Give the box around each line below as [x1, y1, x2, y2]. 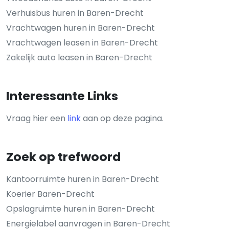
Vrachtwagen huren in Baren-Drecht [6, 21, 155, 34]
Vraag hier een [6, 112, 67, 124]
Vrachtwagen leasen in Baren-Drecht [6, 36, 158, 49]
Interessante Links [6, 87, 118, 104]
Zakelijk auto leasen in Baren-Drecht [6, 51, 152, 63]
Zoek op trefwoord [6, 148, 121, 165]
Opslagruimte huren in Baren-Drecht [6, 202, 155, 215]
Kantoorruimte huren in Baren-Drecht [6, 173, 159, 185]
